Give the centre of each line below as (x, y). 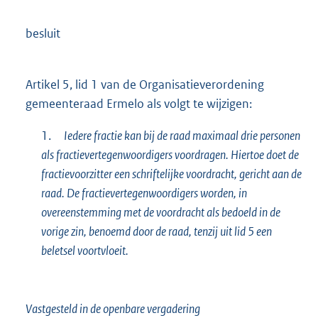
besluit (43, 33)
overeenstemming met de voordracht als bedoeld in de (160, 212)
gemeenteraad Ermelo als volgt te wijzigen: (139, 103)
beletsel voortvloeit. (84, 250)
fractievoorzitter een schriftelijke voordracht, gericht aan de (171, 174)
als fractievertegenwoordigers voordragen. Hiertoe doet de (170, 154)
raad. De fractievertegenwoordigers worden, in (144, 193)
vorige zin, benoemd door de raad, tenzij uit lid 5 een (156, 231)
